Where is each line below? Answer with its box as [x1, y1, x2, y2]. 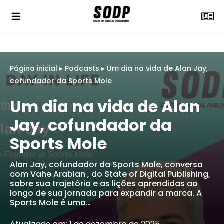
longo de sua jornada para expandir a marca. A [10, 187, 202, 199]
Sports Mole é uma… [10, 197, 91, 208]
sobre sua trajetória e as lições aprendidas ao [10, 178, 198, 189]
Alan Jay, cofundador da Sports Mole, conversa [10, 159, 203, 170]
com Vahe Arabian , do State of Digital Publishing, [10, 168, 210, 180]
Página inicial [10, 63, 57, 73]
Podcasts [65, 63, 99, 73]
